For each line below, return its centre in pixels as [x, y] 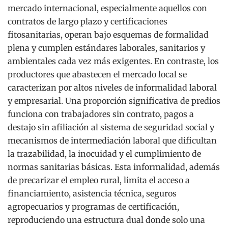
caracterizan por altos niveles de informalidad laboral [112, 88]
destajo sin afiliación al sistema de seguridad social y [111, 127]
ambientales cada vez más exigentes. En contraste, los [113, 61]
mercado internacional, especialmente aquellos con [107, 8]
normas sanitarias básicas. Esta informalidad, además [114, 167]
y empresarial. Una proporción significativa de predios [114, 101]
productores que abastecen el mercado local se [97, 75]
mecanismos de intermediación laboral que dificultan [112, 141]
